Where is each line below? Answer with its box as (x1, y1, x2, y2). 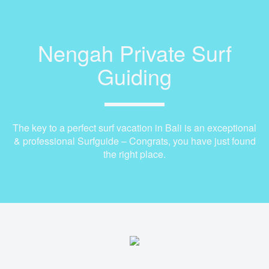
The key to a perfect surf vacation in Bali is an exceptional (13, 121, 256, 134)
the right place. (103, 147, 166, 161)
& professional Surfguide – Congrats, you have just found (13, 134, 256, 148)
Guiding (97, 61, 172, 91)
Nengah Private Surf (37, 37, 232, 68)
